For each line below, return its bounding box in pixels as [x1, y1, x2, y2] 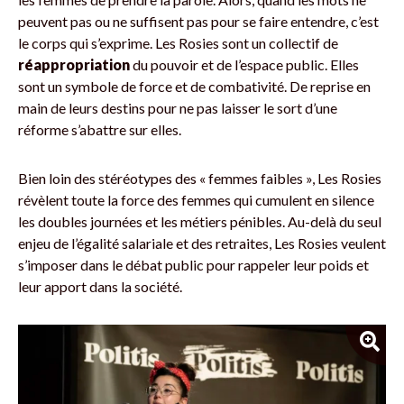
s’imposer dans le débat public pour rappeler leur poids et [18, 255, 369, 273]
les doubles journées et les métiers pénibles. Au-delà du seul [18, 212, 381, 230]
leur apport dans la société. [18, 277, 182, 295]
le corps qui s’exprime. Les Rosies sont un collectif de [18, 33, 338, 51]
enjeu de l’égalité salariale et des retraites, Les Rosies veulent [18, 234, 386, 252]
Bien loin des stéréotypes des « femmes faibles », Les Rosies [18, 169, 381, 187]
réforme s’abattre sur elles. [18, 120, 181, 138]
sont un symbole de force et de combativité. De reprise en [18, 77, 371, 95]
